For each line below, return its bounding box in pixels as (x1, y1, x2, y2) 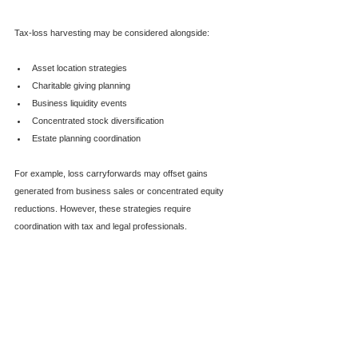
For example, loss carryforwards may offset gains (14, 168, 210, 178)
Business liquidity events (32, 97, 127, 108)
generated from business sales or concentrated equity (14, 185, 226, 196)
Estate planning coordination (32, 133, 141, 143)
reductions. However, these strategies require (14, 203, 193, 213)
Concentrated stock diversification (32, 115, 164, 125)
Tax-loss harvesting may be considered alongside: (14, 27, 209, 38)
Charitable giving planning (32, 80, 130, 90)
